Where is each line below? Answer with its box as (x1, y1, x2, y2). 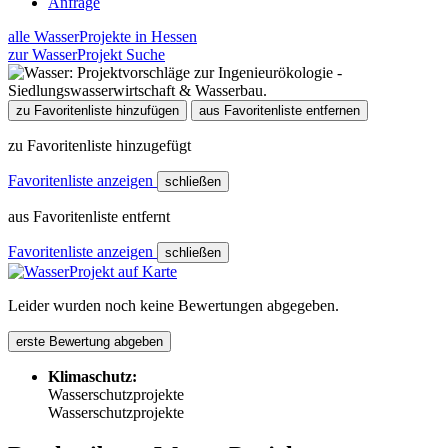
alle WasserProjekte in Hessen (8, 27, 197, 45)
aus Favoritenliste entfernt (8, 207, 170, 225)
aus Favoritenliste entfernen (199, 102, 360, 118)
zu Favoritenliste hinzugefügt (8, 136, 191, 154)
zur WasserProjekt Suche (8, 45, 165, 63)
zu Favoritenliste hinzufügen (16, 102, 179, 118)
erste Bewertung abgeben (16, 333, 163, 349)
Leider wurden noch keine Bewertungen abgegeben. (8, 296, 339, 314)
